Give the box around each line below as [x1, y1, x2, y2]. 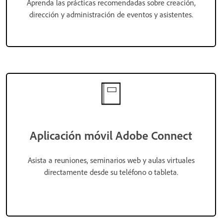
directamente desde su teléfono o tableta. [44, 166, 178, 177]
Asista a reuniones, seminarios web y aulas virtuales [27, 155, 195, 165]
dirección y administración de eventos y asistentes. [29, 9, 193, 19]
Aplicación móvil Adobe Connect [30, 127, 192, 143]
